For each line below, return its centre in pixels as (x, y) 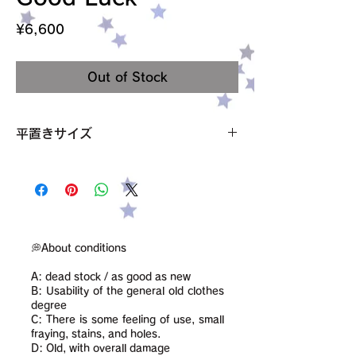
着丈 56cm (48, 230)
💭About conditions (80, 248)
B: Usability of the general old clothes (128, 291)
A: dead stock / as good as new (111, 277)
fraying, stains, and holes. (96, 334)
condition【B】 (57, 280)
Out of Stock (127, 77)
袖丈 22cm (48, 180)
